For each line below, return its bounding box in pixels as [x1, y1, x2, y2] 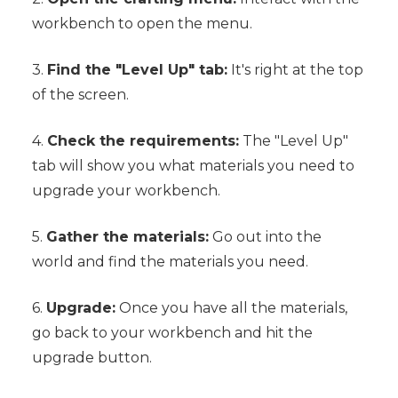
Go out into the [208, 228, 322, 246]
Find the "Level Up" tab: [46, 61, 227, 79]
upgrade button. [31, 349, 152, 367]
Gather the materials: [45, 228, 209, 246]
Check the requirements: [46, 132, 239, 150]
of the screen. [31, 86, 129, 104]
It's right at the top [227, 61, 363, 79]
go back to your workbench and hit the [31, 324, 313, 342]
